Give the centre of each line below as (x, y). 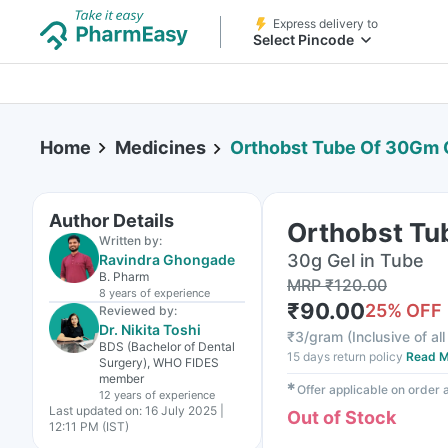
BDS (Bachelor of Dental (167, 346)
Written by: (130, 240)
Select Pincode (303, 39)
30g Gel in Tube (355, 260)
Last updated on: (95, 410)
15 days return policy (345, 356)
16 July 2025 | (184, 410)
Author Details (111, 220)
